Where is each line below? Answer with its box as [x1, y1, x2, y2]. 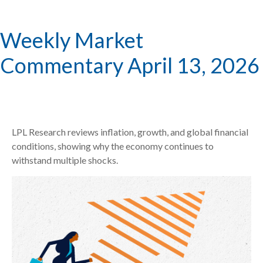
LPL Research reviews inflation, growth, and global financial [12, 126, 248, 137]
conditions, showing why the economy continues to [12, 140, 214, 151]
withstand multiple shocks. [12, 154, 118, 166]
